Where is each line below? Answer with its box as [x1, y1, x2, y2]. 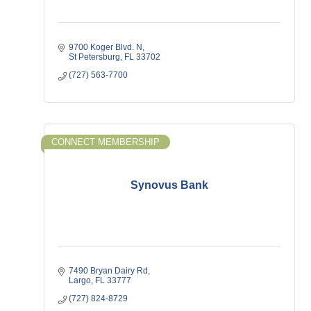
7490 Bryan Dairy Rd [69, 266, 148, 276]
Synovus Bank [131, 179, 208, 192]
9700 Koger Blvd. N [69, 42, 142, 53]
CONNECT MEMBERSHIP [51, 137, 160, 148]
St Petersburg [69, 52, 120, 62]
